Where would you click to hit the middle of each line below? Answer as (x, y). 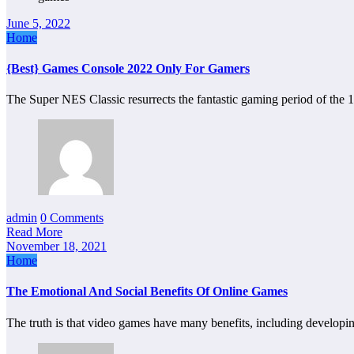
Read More (34, 232)
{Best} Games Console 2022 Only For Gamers (128, 68)
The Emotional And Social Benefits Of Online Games (147, 292)
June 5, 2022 (38, 23)
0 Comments (72, 218)
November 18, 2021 (56, 247)
